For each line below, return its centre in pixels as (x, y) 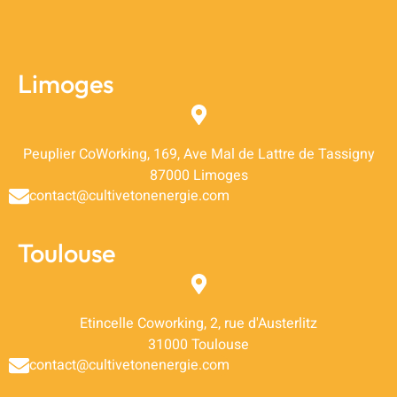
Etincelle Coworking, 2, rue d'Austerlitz (198, 323)
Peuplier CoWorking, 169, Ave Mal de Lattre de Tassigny (198, 154)
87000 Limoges (198, 175)
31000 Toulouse (198, 344)
